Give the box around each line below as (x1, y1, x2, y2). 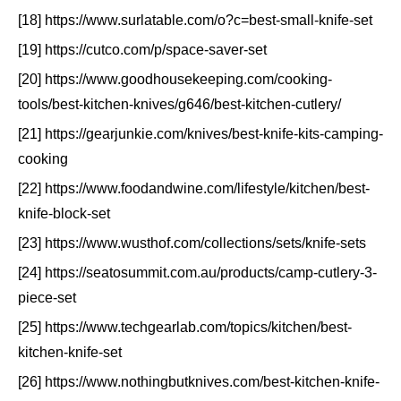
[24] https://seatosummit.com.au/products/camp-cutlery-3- (18, 265, 377, 281)
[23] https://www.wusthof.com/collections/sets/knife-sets (18, 235, 366, 252)
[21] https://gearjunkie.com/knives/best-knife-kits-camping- (18, 126, 383, 142)
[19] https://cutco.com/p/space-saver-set (18, 42, 267, 58)
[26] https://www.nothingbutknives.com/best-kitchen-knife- (18, 374, 380, 390)
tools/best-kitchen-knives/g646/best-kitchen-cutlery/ (18, 97, 341, 113)
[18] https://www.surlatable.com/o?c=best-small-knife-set (18, 13, 372, 29)
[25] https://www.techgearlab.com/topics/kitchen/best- (18, 320, 352, 336)
